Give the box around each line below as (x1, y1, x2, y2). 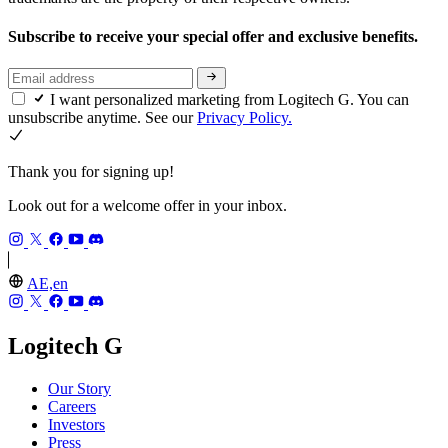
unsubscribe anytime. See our (8, 109, 197, 127)
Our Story (48, 380, 111, 398)
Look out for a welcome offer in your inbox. (8, 197, 287, 215)
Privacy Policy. (197, 109, 292, 127)
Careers (48, 398, 96, 416)
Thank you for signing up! (8, 163, 174, 181)
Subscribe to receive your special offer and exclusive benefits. (8, 27, 422, 45)
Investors (48, 416, 105, 434)
